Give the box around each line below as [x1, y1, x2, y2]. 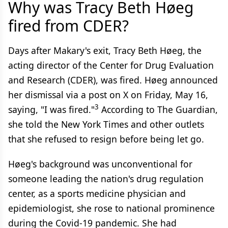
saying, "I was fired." [8, 103, 95, 116]
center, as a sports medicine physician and [8, 187, 186, 199]
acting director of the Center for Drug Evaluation [8, 59, 214, 71]
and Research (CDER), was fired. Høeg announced [8, 74, 218, 86]
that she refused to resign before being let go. [8, 133, 204, 145]
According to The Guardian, [99, 103, 218, 116]
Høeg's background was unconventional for [8, 158, 192, 170]
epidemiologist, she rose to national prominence [8, 202, 215, 214]
